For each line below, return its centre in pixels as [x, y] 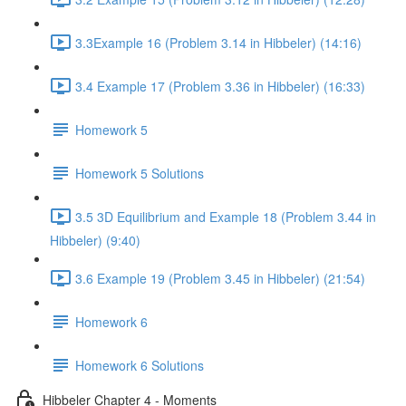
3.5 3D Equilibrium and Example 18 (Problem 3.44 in [226, 216]
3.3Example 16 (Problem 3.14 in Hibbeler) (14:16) [218, 42]
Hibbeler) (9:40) [95, 240]
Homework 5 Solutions [140, 173]
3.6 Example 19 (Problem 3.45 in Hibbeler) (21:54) [220, 278]
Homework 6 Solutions [140, 365]
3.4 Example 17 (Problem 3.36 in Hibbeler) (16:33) [220, 86]
